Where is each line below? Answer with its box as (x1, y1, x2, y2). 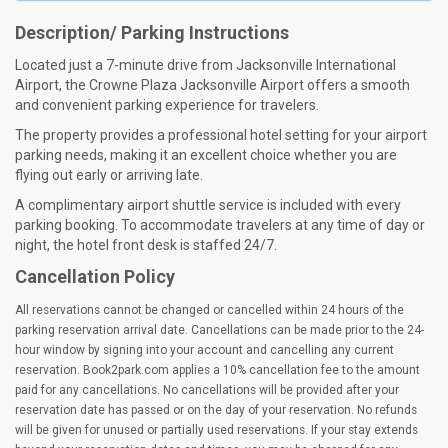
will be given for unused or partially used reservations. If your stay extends (15, 423, 418, 438)
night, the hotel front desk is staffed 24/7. (15, 237, 277, 254)
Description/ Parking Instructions (15, 22, 289, 44)
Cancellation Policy (15, 266, 175, 288)
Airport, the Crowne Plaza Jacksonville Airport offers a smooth (15, 77, 410, 94)
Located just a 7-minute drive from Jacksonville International (15, 57, 396, 74)
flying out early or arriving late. (15, 167, 203, 184)
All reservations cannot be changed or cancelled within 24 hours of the (15, 303, 404, 318)
